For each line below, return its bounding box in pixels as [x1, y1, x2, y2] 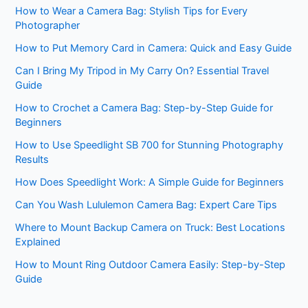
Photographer [15, 19, 80, 32]
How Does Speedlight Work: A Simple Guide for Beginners [15, 175, 285, 188]
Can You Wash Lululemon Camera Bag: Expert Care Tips [15, 198, 278, 211]
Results [15, 153, 49, 166]
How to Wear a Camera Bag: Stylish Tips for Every [15, 4, 248, 17]
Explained [15, 235, 61, 248]
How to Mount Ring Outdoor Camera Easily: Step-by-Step [15, 258, 286, 271]
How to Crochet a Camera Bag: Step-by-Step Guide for [15, 101, 274, 114]
